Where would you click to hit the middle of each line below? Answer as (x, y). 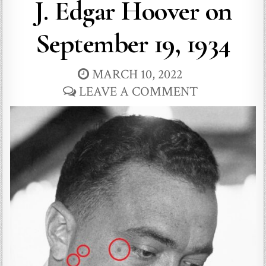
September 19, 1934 (133, 44)
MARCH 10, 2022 (136, 75)
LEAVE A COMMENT (138, 92)
